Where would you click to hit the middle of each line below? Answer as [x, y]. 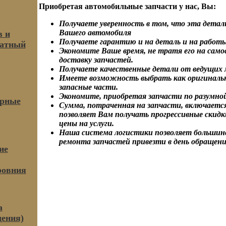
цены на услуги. [86, 123]
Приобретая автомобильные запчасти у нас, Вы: [127, 6]
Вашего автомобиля [95, 33]
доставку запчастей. [96, 60]
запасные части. [88, 87]
